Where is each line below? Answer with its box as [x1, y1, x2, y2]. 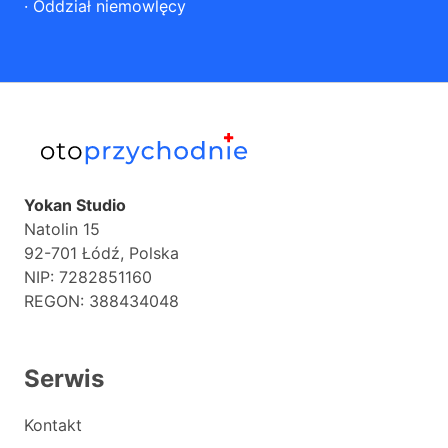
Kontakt [24, 415, 82, 435]
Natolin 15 [24, 219, 100, 239]
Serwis [24, 364, 104, 393]
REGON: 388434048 [24, 291, 179, 311]
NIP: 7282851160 [24, 267, 152, 287]
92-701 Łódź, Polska [24, 243, 179, 263]
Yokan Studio [24, 195, 126, 215]
